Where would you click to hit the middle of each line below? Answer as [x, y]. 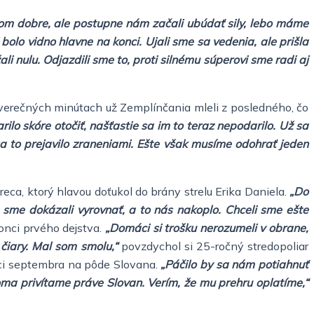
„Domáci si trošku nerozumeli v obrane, [207, 227]
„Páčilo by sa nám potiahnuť [235, 264]
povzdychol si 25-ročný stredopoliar [213, 246]
